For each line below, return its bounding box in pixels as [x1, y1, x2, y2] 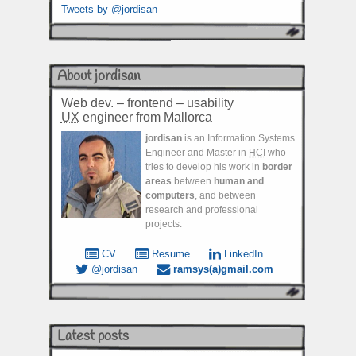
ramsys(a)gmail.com [172, 262, 273, 275]
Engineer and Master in [145, 147, 249, 159]
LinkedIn [221, 248, 263, 261]
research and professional [145, 204, 258, 216]
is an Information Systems [182, 133, 295, 145]
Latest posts [56, 326, 129, 346]
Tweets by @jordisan [60, 3, 157, 16]
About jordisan [56, 67, 141, 87]
